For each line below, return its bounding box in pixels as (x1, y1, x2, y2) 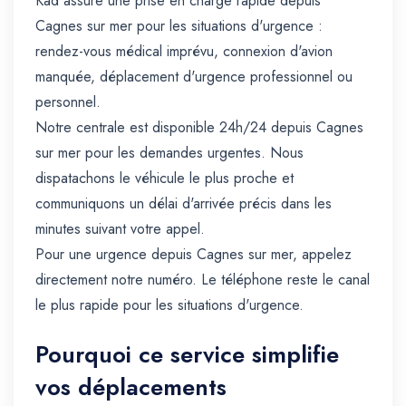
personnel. (35, 92, 101, 113)
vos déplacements (35, 371, 227, 404)
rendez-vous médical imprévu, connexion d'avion (35, 41, 333, 63)
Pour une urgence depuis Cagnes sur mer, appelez (35, 244, 352, 266)
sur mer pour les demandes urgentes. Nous (35, 142, 304, 164)
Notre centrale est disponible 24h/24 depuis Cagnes (35, 117, 363, 139)
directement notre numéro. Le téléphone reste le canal (35, 269, 370, 291)
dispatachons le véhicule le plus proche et (35, 168, 294, 189)
